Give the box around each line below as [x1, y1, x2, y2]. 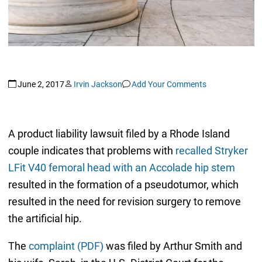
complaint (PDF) [28, 239, 104, 252]
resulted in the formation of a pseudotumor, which [8, 178, 239, 191]
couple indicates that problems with [8, 144, 175, 157]
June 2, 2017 [17, 80, 64, 89]
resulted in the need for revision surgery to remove [8, 195, 241, 208]
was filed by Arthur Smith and [103, 239, 242, 252]
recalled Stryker [175, 144, 248, 157]
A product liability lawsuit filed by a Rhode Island [8, 127, 230, 140]
